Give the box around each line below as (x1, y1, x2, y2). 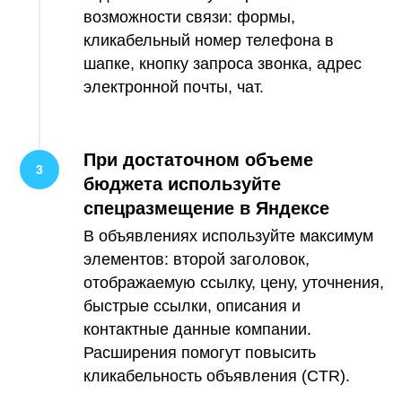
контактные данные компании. (83, 319, 311, 338)
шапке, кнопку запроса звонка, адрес (83, 54, 362, 73)
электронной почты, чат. (83, 77, 264, 96)
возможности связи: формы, (83, 7, 295, 26)
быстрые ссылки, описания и (83, 296, 301, 315)
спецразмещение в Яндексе (83, 197, 329, 218)
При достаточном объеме (83, 149, 313, 170)
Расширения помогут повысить (83, 343, 316, 362)
